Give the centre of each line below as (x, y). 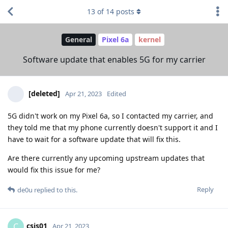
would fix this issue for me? (54, 169)
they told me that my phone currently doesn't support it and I (113, 127)
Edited (117, 93)
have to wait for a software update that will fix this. (95, 139)
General (78, 40)
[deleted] (44, 93)
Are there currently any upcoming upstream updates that (106, 158)
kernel (149, 40)
